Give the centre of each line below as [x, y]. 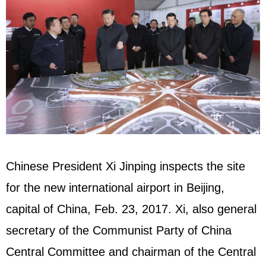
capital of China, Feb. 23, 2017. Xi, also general [131, 209]
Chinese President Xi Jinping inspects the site [126, 166]
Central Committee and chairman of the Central [131, 251]
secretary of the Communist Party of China [119, 230]
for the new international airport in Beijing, [115, 187]
